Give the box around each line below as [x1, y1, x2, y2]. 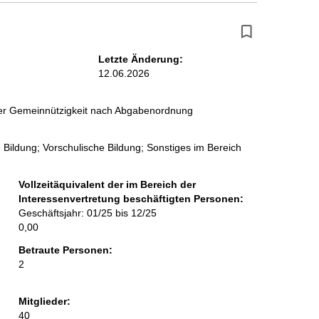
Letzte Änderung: [98, 53, 183, 66]
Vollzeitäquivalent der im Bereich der [18, 179, 196, 191]
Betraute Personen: [18, 244, 113, 256]
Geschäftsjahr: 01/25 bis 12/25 [18, 207, 157, 219]
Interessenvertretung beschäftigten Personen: [18, 193, 244, 205]
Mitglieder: [18, 296, 70, 308]
